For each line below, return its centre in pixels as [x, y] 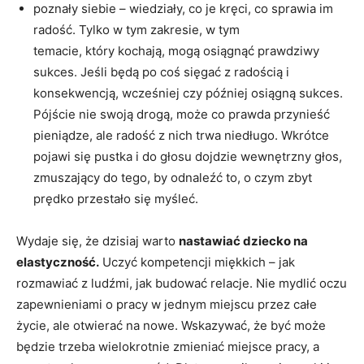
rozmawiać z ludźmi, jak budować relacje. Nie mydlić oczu [182, 283]
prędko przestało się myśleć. [116, 199]
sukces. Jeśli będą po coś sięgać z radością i [161, 72]
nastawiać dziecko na [243, 241]
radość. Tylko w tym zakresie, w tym [136, 30]
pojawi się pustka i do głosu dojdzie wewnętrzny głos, [188, 156]
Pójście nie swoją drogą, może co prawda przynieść [182, 114]
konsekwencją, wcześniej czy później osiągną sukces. [188, 93]
